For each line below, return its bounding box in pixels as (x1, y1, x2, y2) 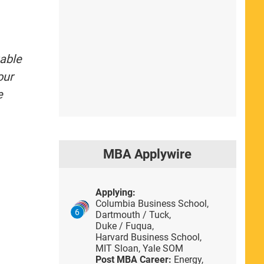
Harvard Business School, (95, 231, 202, 243)
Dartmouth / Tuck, (95, 209, 171, 220)
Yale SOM (142, 242, 183, 254)
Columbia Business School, (95, 197, 209, 209)
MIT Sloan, (95, 242, 143, 254)
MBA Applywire (103, 146, 192, 161)
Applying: (95, 186, 136, 198)
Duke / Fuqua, (95, 220, 154, 232)
